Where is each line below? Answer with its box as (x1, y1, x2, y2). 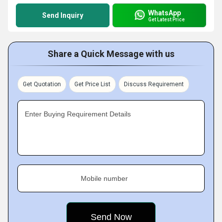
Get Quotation (23, 81, 61, 88)
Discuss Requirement (124, 81, 184, 88)
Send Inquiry (42, 11, 83, 19)
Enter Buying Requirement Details (25, 110, 131, 118)
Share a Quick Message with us (48, 49, 174, 59)
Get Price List (74, 81, 111, 88)
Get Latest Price (148, 16, 185, 22)
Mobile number (81, 174, 128, 182)
